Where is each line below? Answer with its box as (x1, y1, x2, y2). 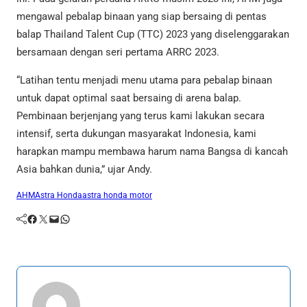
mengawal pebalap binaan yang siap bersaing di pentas (16, 10, 267, 23)
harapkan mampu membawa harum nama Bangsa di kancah (16, 145, 288, 158)
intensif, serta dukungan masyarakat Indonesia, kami (16, 127, 256, 140)
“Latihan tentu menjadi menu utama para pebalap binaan (16, 74, 272, 87)
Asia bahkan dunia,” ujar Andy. (16, 163, 152, 176)
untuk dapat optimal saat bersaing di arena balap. (16, 92, 241, 105)
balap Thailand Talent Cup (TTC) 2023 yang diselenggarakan (16, 27, 289, 40)
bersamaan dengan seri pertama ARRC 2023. (16, 45, 219, 58)
